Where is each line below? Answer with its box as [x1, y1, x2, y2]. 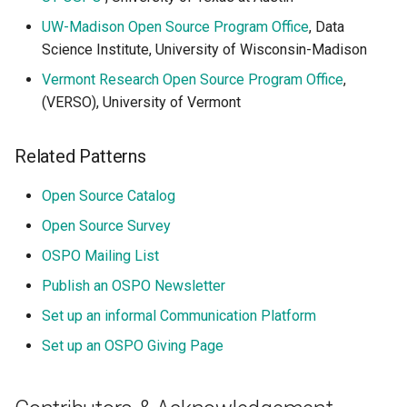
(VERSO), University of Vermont [42, 94, 241, 111]
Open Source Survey [42, 217, 171, 234]
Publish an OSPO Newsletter [42, 277, 225, 294]
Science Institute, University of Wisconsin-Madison [42, 41, 367, 58]
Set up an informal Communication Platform [42, 307, 316, 324]
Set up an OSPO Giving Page [42, 337, 223, 354]
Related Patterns [15, 145, 146, 167]
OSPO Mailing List [42, 247, 159, 264]
